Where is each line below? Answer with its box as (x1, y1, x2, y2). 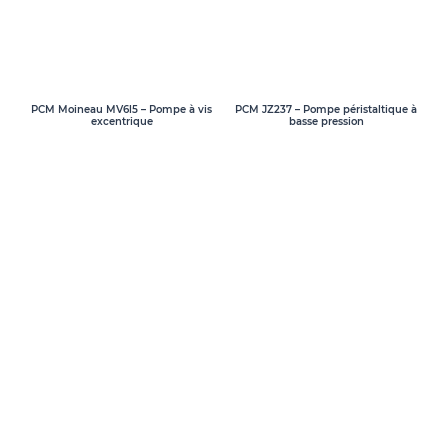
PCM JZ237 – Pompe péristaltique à (235, 103, 418, 117)
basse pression (288, 115, 364, 129)
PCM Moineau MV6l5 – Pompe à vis (31, 103, 213, 117)
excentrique (90, 115, 153, 129)
